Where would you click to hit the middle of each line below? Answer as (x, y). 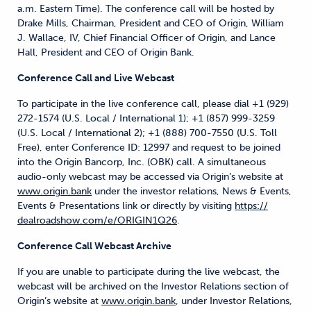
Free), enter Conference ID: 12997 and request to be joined (149, 148)
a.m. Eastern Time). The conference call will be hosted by (146, 9)
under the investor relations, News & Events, (192, 191)
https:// (251, 206)
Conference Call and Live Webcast (96, 78)
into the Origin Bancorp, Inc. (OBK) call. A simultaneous (142, 162)
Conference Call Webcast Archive (94, 246)
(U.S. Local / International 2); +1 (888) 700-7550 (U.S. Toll (147, 133)
